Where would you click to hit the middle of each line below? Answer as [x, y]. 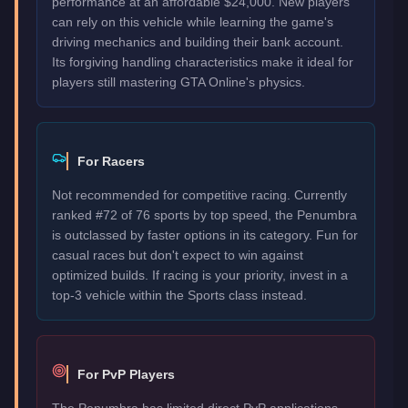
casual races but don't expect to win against [178, 255]
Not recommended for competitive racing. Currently [199, 194]
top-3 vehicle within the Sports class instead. [179, 295]
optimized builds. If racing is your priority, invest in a [200, 275]
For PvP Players [126, 374]
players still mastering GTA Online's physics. [178, 82]
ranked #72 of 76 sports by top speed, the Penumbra [204, 214]
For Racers [111, 161]
